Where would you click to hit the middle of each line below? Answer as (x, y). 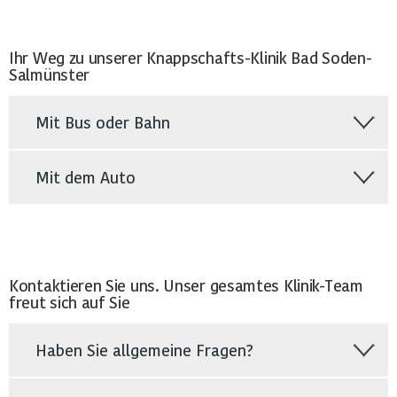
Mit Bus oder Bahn (103, 122)
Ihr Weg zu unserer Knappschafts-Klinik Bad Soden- (191, 57)
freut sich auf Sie (70, 302)
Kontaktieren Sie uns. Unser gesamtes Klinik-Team (186, 285)
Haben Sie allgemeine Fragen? (144, 350)
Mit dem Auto (86, 177)
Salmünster (49, 74)
